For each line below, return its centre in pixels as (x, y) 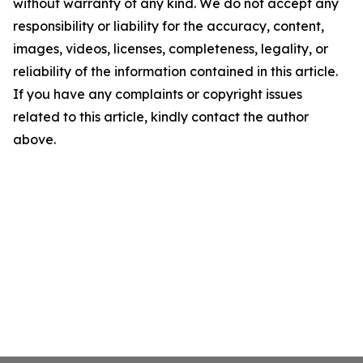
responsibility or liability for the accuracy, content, (169, 26)
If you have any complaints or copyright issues (158, 94)
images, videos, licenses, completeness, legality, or (171, 49)
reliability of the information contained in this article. (175, 71)
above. (34, 139)
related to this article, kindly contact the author (161, 117)
